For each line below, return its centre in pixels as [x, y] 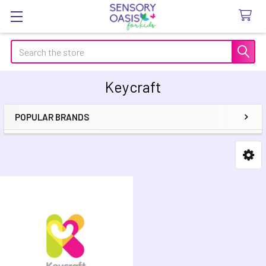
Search [24, 47]
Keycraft [133, 87]
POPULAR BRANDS [52, 117]
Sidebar [44, 136]
